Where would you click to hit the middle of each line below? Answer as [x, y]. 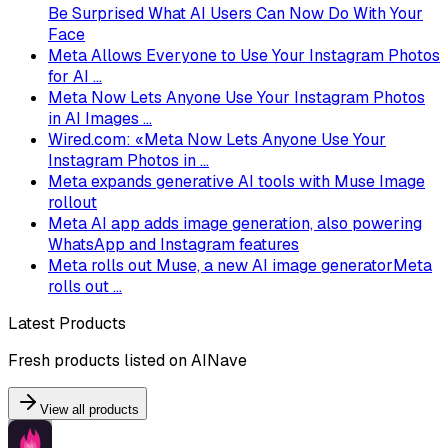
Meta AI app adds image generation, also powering [235, 223]
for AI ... [75, 76]
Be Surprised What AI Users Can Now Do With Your [235, 13]
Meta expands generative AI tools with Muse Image [236, 181]
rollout [72, 202]
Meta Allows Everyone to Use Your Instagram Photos [244, 55]
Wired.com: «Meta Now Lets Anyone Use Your [217, 139]
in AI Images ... [100, 118]
